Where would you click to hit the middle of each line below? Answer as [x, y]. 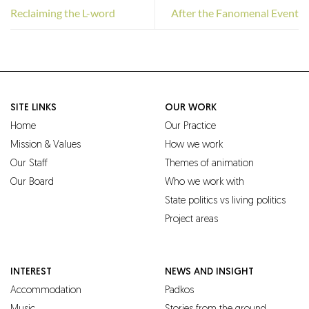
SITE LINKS [33, 108]
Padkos [179, 290]
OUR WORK [191, 108]
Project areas [191, 220]
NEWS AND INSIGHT [209, 272]
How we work [194, 146]
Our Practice [190, 127]
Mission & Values [46, 146]
